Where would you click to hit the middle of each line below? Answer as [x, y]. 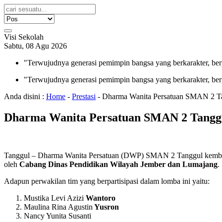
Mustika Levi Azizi [55, 198]
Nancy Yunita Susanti [57, 216]
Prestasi [84, 96]
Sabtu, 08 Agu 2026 [35, 46]
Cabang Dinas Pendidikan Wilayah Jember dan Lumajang [118, 164]
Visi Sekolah [24, 37]
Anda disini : [24, 96]
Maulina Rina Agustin [58, 207]
